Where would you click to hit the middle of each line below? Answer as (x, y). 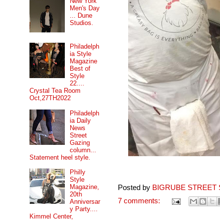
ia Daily (81, 120)
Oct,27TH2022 (50, 98)
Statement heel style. (60, 157)
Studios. (82, 23)
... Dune (81, 16)
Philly (78, 172)
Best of (80, 69)
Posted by (135, 187)
